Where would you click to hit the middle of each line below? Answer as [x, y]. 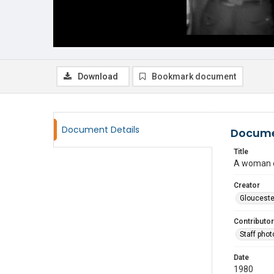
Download [98, 76]
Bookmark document [194, 76]
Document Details [101, 130]
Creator [247, 185]
